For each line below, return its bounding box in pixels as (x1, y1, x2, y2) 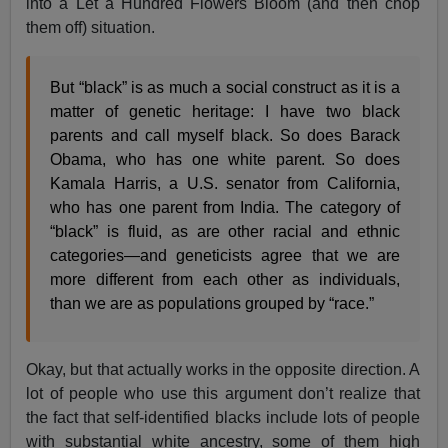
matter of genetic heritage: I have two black (50, 102, 400, 120)
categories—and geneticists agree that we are (50, 246, 400, 264)
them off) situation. (26, 18, 156, 36)
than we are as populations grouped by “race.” (50, 294, 375, 312)
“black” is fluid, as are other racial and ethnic (50, 222, 400, 240)
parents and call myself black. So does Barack (50, 126, 400, 144)
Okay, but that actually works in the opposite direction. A (26, 360, 420, 378)
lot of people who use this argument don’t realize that (26, 384, 420, 402)
